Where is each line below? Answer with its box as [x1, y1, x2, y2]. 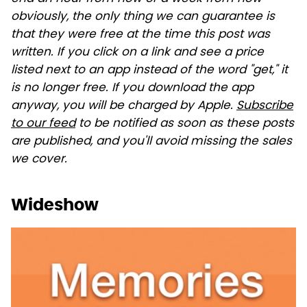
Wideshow [11, 193, 99, 215]
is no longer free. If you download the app [11, 78, 254, 98]
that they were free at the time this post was [11, 25, 270, 45]
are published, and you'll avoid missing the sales [11, 132, 292, 151]
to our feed [11, 114, 75, 134]
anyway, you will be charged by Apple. [11, 96, 236, 116]
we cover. [11, 149, 67, 169]
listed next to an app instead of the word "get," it [11, 60, 288, 80]
